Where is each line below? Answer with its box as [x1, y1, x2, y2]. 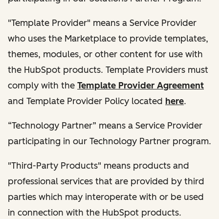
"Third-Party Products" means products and [8, 160, 189, 171]
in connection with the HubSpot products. [8, 207, 181, 218]
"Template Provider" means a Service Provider [8, 17, 197, 28]
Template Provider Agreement [77, 80, 204, 91]
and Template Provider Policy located [8, 95, 165, 107]
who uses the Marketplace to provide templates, [8, 33, 208, 44]
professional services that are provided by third [8, 175, 204, 187]
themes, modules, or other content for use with [8, 48, 203, 60]
